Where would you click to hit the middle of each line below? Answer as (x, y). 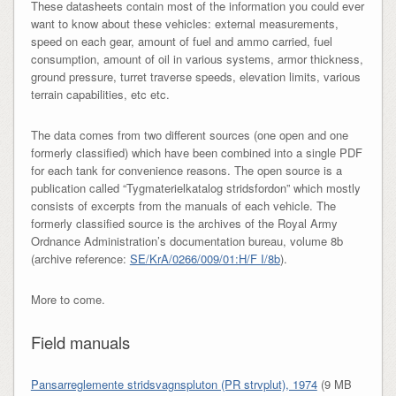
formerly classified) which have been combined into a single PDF (196, 153)
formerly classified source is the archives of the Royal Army (184, 224)
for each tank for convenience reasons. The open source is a (186, 171)
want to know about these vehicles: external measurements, (184, 24)
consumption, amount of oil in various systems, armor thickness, (197, 59)
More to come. (68, 300)
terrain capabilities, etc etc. (100, 95)
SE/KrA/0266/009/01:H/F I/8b (205, 259)
